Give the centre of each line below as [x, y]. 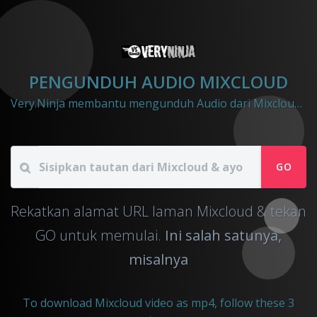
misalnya [158, 259]
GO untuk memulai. [100, 235]
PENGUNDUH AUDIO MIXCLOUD [158, 81]
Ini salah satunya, [223, 235]
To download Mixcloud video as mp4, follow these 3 [158, 302]
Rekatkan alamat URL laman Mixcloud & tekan [158, 211]
